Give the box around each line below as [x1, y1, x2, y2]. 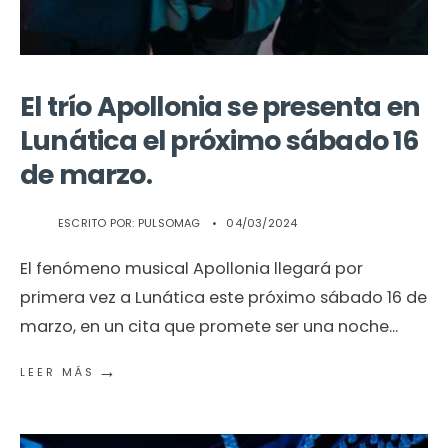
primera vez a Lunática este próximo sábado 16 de [20, 286, 427, 310]
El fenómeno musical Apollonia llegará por [20, 257, 363, 281]
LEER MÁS [20, 364, 95, 381]
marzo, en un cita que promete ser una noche [20, 315, 389, 339]
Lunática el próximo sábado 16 [20, 122, 419, 160]
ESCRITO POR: [58, 215, 138, 232]
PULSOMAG [137, 215, 201, 232]
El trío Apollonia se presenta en [20, 88, 421, 126]
